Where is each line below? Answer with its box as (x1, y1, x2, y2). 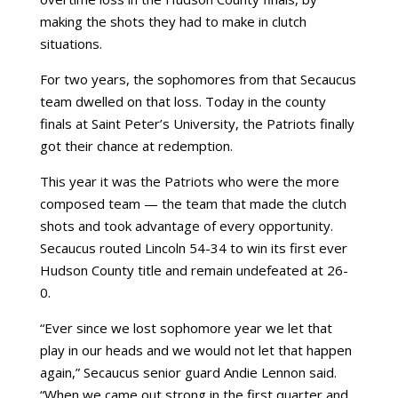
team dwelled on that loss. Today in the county (39, 92, 326, 110)
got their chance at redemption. (39, 137, 233, 155)
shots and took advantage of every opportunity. (39, 217, 333, 235)
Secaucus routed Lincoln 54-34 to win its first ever (39, 239, 347, 257)
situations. (39, 35, 102, 52)
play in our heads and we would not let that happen (39, 341, 352, 359)
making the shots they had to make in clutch (39, 12, 306, 30)
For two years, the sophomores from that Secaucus (39, 70, 356, 88)
